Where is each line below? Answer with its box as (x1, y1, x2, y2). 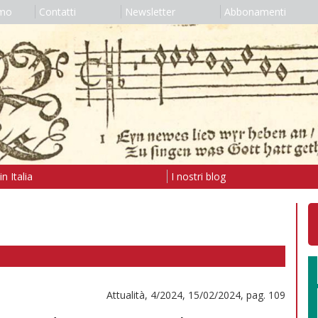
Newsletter (124, 5, 175, 18)
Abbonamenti (224, 5, 286, 18)
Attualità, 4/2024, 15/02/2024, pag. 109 (106, 287, 285, 302)
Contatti (38, 5, 76, 18)
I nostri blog (170, 169, 226, 183)
